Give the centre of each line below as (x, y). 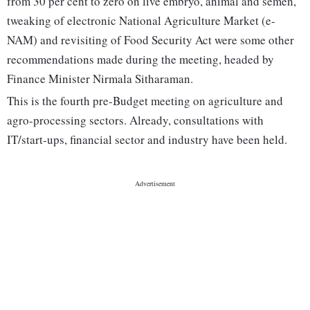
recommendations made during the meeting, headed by (140, 60)
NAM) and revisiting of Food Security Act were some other (151, 40)
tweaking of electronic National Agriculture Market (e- (141, 21)
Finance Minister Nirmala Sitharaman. (100, 79)
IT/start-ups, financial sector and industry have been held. (147, 140)
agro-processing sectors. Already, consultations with (135, 120)
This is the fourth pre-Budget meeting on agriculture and (145, 101)
